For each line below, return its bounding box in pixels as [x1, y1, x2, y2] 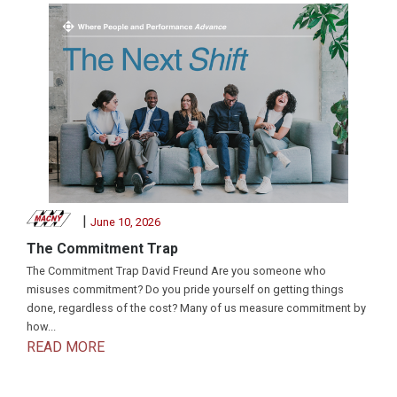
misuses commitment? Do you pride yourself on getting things [27, 282, 344, 296]
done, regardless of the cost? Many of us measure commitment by [27, 300, 366, 315]
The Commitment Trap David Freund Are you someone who [27, 263, 326, 277]
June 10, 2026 [90, 214, 160, 229]
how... [27, 319, 56, 333]
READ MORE [27, 338, 105, 355]
